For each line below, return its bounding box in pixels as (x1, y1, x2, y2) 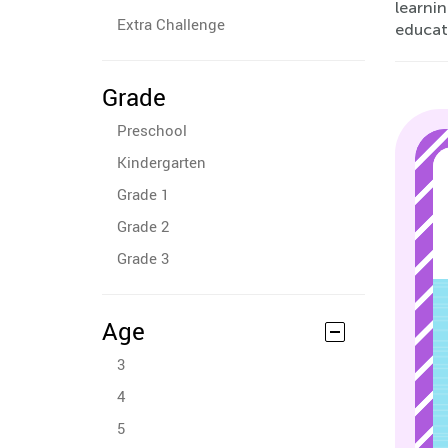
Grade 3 (117, 248, 169, 268)
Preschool (117, 120, 187, 140)
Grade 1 (117, 184, 169, 204)
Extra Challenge (117, 14, 225, 34)
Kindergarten (117, 152, 206, 172)
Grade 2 (117, 216, 169, 236)
